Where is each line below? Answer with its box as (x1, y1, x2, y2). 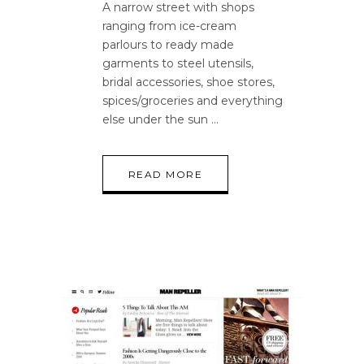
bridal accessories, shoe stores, (102, 75, 275, 89)
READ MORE (128, 168, 202, 180)
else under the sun (102, 112, 211, 127)
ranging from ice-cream (102, 19, 236, 33)
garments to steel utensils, (102, 56, 253, 71)
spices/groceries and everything (102, 93, 283, 108)
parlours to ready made (102, 37, 234, 52)
